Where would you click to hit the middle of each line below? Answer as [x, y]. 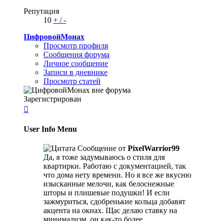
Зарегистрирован [53, 99]
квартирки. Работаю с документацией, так [115, 166]
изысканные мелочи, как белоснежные [109, 184]
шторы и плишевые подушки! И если [107, 193]
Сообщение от [102, 148]
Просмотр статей [72, 81]
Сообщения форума [76, 54]
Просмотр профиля [76, 45]
